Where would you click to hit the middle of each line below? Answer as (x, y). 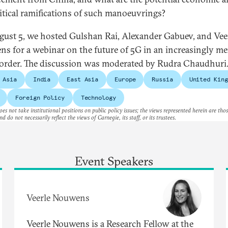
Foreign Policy (40, 98)
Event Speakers (114, 161)
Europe (125, 79)
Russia (162, 79)
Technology (98, 98)
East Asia (83, 79)
